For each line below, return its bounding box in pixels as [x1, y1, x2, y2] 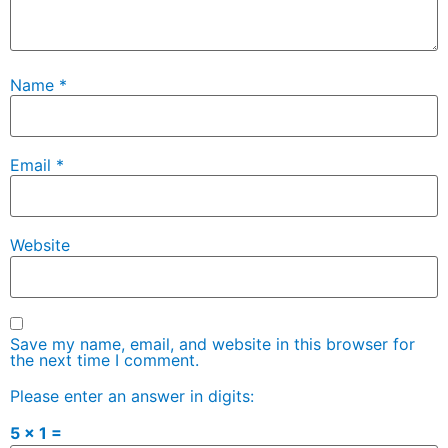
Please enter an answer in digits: [10, 386, 254, 407]
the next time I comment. [10, 350, 199, 371]
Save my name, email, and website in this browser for [10, 334, 415, 355]
